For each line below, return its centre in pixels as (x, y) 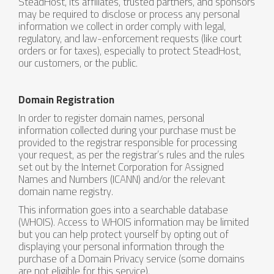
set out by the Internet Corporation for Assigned (121, 167)
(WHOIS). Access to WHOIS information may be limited (134, 222)
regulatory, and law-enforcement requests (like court (130, 39)
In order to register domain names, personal (111, 118)
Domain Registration (66, 100)
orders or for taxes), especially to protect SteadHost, (130, 51)
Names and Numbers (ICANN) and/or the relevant (122, 179)
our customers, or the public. (78, 63)
